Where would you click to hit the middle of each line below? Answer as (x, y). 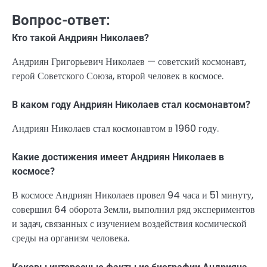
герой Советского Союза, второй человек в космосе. (118, 76)
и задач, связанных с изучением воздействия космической (129, 224)
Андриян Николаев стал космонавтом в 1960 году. (115, 129)
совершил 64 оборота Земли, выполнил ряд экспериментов (133, 210)
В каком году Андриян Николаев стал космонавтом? (131, 105)
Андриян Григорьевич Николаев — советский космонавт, (129, 62)
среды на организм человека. (71, 238)
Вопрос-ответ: (61, 20)
